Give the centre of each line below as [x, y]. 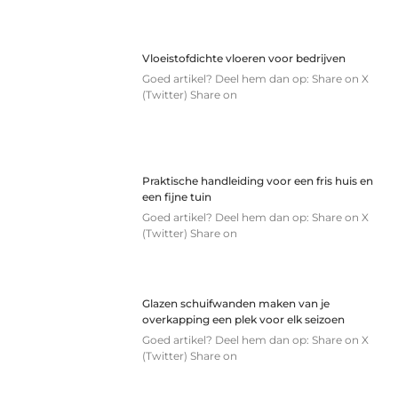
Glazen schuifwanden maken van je [236, 304]
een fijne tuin [177, 197]
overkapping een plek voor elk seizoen [244, 320]
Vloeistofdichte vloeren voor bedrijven [244, 59]
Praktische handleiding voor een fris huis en [258, 181]
